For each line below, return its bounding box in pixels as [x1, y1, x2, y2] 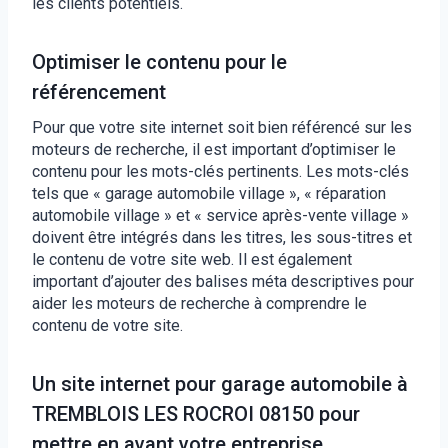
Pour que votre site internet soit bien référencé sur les [32, 117, 412, 137]
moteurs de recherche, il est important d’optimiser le [32, 139, 396, 159]
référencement [32, 79, 166, 104]
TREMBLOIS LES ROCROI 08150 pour [32, 401, 360, 426]
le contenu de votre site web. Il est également [32, 249, 352, 269]
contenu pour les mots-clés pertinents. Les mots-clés [32, 161, 409, 181]
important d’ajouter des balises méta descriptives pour [32, 271, 414, 291]
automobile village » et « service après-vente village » [32, 205, 409, 225]
